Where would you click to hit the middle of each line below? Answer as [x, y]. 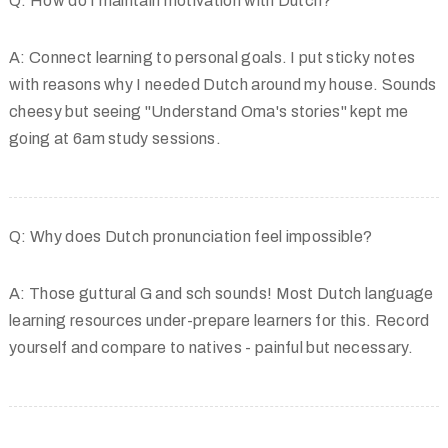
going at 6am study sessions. [115, 138]
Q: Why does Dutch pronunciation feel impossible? [191, 236]
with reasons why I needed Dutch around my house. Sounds [223, 84]
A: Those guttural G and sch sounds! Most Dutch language [221, 293]
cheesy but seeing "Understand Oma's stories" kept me [209, 111]
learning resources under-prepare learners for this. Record [219, 320]
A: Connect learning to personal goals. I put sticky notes [212, 57]
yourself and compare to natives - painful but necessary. [211, 347]
